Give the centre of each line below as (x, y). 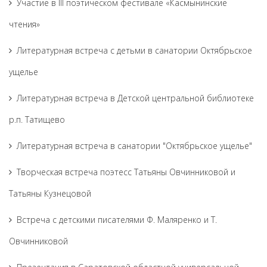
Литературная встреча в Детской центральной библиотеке (135, 98)
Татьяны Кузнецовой (50, 193)
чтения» (24, 24)
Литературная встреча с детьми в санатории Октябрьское (134, 50)
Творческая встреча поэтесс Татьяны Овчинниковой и (126, 172)
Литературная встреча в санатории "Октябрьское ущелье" (134, 146)
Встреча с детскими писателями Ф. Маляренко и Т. (117, 220)
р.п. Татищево (37, 119)
